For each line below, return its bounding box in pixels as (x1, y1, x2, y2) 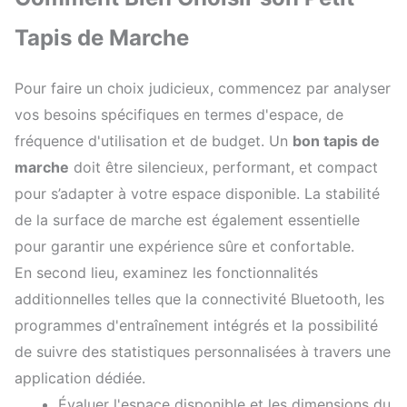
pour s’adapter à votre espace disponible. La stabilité (15, 184, 380, 203)
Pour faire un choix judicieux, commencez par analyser (15, 79, 391, 98)
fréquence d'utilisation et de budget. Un (15, 132, 293, 151)
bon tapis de (293, 132, 380, 151)
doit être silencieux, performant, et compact (69, 158, 378, 177)
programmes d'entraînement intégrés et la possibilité (15, 316, 378, 335)
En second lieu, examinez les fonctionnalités (15, 263, 318, 283)
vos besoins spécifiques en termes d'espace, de (15, 105, 343, 124)
